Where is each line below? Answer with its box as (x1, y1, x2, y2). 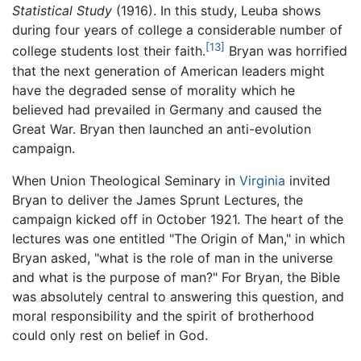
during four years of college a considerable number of (12, 22, 342, 39)
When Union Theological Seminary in (12, 172, 239, 189)
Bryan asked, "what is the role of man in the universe (12, 249, 333, 266)
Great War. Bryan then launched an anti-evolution (12, 120, 311, 137)
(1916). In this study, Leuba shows (112, 2, 321, 19)
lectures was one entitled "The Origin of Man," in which (12, 230, 345, 247)
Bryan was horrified (225, 43, 347, 60)
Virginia (239, 172, 285, 189)
